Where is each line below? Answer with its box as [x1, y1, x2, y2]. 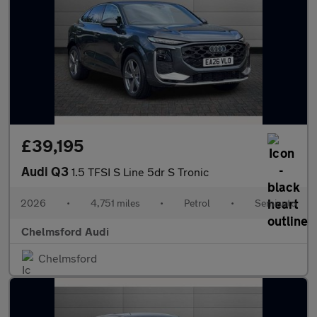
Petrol [184, 197, 211, 209]
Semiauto [254, 197, 296, 209]
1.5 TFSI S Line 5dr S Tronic [71, 165, 209, 178]
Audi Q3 [21, 163, 71, 179]
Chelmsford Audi [21, 224, 109, 238]
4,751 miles [90, 197, 140, 209]
